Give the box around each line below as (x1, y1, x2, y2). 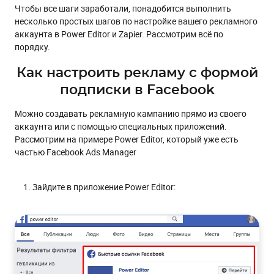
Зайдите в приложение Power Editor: (32, 180, 176, 193)
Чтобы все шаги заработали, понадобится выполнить (15, 2, 231, 14)
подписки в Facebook (59, 83, 215, 97)
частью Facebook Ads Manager (15, 146, 136, 158)
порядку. (15, 40, 50, 53)
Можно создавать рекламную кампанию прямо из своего (15, 107, 246, 119)
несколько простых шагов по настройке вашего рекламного (15, 15, 257, 27)
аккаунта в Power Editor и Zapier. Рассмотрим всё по (15, 28, 223, 40)
